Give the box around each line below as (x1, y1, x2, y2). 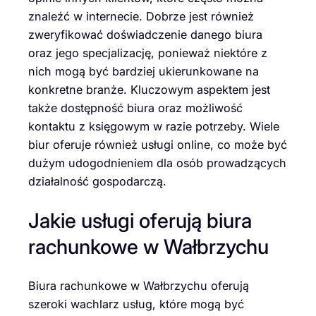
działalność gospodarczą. (28, 174, 166, 189)
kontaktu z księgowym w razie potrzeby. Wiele (28, 119, 279, 134)
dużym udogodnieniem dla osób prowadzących (28, 156, 286, 171)
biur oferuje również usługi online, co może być (28, 138, 287, 152)
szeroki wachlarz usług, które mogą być (28, 296, 244, 311)
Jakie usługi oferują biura (28, 207, 252, 233)
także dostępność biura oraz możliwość (28, 101, 243, 116)
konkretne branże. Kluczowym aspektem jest (28, 83, 270, 97)
